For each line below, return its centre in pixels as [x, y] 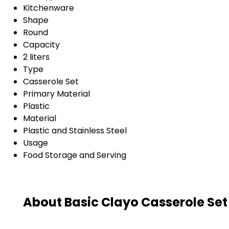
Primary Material [56, 94]
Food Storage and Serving [75, 155]
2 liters [36, 57]
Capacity [41, 44]
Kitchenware [49, 8]
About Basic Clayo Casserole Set [125, 202]
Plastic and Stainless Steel [75, 130]
